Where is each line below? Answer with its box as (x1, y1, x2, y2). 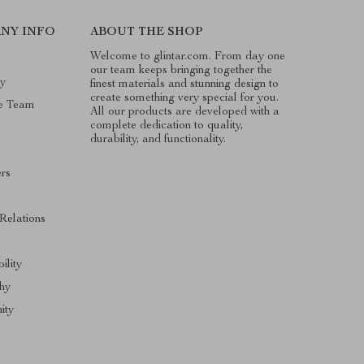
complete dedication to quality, (90, 119, 244, 132)
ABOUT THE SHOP (90, 26, 203, 38)
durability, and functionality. (90, 133, 227, 145)
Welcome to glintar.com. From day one (90, 50, 286, 63)
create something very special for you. (90, 92, 279, 104)
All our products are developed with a (90, 106, 280, 118)
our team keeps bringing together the (90, 64, 273, 76)
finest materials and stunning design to (90, 78, 279, 90)
